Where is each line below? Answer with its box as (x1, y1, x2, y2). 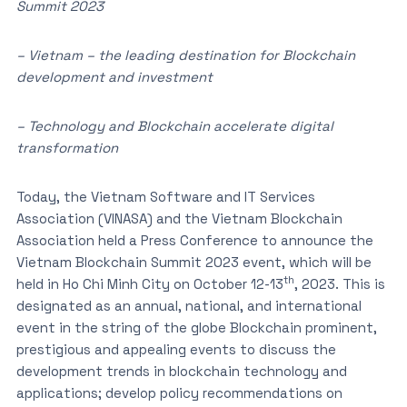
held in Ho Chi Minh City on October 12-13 (15, 275, 283, 293)
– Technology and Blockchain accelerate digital (15, 117, 333, 134)
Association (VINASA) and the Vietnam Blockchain (15, 210, 342, 227)
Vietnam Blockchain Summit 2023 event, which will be (15, 253, 372, 271)
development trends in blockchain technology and (15, 362, 347, 380)
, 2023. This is (293, 275, 385, 293)
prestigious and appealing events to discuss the (15, 341, 336, 358)
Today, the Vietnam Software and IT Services (15, 188, 315, 205)
